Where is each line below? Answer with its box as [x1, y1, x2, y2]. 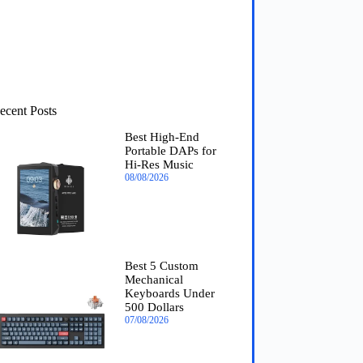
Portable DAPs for [124, 143, 216, 157]
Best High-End [124, 130, 199, 143]
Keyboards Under [124, 286, 215, 300]
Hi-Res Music [124, 157, 194, 171]
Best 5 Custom [124, 258, 199, 272]
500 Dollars [124, 300, 184, 314]
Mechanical [124, 272, 183, 286]
